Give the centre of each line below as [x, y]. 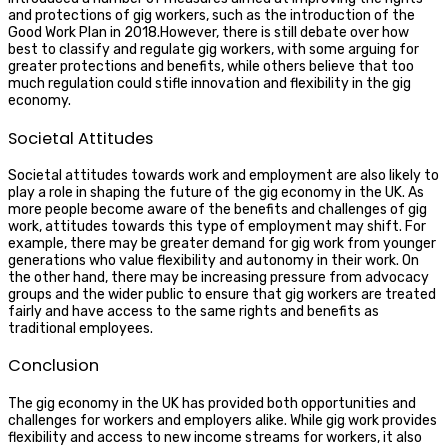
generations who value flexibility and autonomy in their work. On [213, 260]
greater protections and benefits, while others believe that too [211, 67]
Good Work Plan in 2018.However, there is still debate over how [208, 33]
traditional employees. [80, 328]
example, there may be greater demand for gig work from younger [222, 243]
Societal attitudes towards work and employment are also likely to [223, 175]
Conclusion [53, 366]
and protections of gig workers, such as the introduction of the [211, 16]
